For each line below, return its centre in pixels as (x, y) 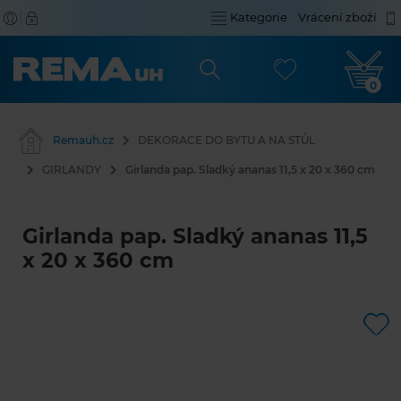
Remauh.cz (83, 140)
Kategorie (259, 17)
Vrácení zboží (337, 17)
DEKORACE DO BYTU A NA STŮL (226, 140)
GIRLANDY (72, 170)
